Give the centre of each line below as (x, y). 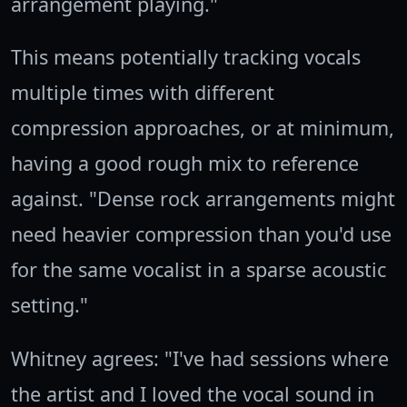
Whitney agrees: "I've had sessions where (200, 358)
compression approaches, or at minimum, (203, 128)
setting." (50, 305)
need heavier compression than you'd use (201, 234)
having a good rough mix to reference (185, 164)
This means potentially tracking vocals (186, 57)
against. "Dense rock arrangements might (203, 199)
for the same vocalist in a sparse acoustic (199, 270)
